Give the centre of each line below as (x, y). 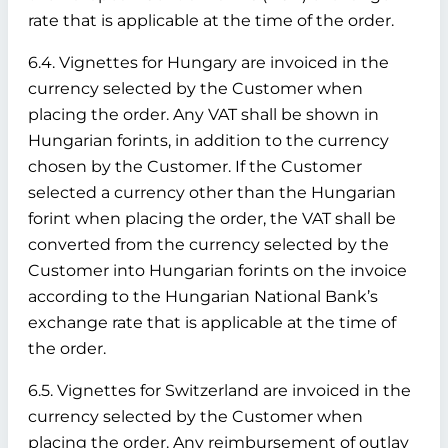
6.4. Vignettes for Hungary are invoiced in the (208, 62)
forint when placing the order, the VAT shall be (212, 218)
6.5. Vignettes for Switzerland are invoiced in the (219, 390)
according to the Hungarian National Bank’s (203, 296)
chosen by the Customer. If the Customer (195, 166)
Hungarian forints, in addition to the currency (208, 140)
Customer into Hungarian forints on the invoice (217, 270)
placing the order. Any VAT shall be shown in (203, 114)
